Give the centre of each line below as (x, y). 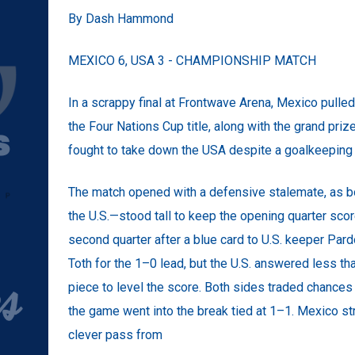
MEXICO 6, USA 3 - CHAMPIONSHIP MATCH (192, 60)
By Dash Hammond (120, 18)
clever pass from (115, 334)
